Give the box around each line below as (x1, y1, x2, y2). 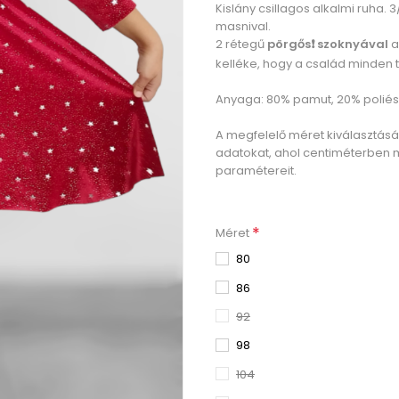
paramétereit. (216, 162, 297, 180)
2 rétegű (216, 36, 267, 53)
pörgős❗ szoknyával (267, 36, 388, 53)
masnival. (216, 18, 271, 36)
